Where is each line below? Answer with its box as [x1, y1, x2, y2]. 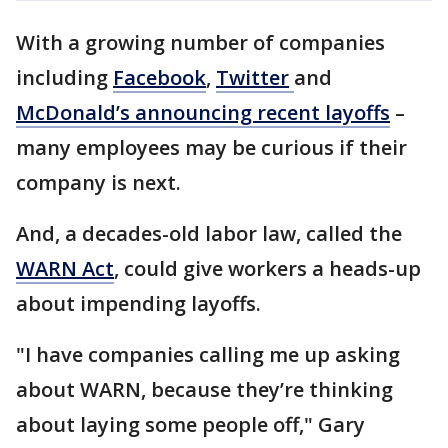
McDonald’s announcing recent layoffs [16, 99, 390, 126]
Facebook [113, 64, 206, 91]
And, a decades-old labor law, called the [16, 220, 402, 247]
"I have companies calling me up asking [16, 341, 400, 368]
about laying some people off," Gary [16, 411, 365, 438]
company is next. [16, 169, 186, 196]
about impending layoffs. [16, 290, 266, 317]
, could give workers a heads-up [114, 255, 421, 282]
